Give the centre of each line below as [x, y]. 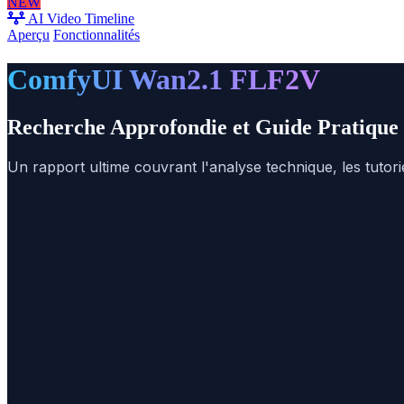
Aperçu [28, 35]
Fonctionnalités [96, 35]
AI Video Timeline [81, 19]
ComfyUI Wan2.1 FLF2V [164, 79]
